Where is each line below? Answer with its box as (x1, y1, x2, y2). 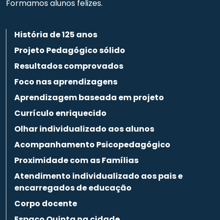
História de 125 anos (14, 29, 97, 40)
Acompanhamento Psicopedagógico (14, 139, 172, 150)
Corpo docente (14, 198, 77, 209)
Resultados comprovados (14, 60, 123, 72)
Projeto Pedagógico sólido (14, 45, 125, 56)
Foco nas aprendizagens (14, 76, 117, 87)
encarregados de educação (14, 182, 132, 193)
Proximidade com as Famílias (14, 155, 138, 166)
